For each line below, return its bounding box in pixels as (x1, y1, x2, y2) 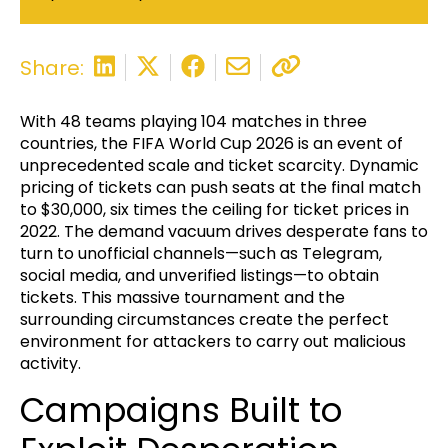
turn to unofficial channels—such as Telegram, (20, 242, 382, 266)
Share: (20, 53, 84, 82)
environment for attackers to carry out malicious (20, 330, 406, 354)
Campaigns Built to (20, 387, 342, 435)
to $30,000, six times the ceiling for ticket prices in (20, 198, 409, 222)
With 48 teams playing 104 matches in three (20, 110, 367, 134)
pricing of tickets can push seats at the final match (20, 176, 421, 200)
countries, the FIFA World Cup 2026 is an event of (20, 132, 403, 156)
